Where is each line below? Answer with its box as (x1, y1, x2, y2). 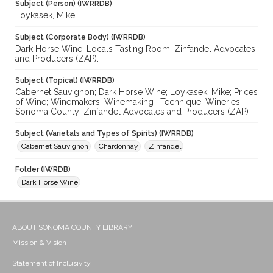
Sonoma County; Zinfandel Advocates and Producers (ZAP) (15, 107, 249, 117)
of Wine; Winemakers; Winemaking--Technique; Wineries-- (15, 97, 247, 107)
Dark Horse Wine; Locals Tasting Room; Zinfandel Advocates (15, 44, 255, 54)
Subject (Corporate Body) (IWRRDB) (15, 33, 146, 42)
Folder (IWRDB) (15, 165, 71, 174)
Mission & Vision (12, 238, 66, 247)
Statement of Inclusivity (12, 259, 91, 268)
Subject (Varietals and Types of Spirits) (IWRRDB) (15, 129, 194, 138)
